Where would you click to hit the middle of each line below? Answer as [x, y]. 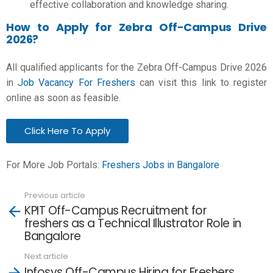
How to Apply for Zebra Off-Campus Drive [136, 27]
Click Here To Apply [67, 131]
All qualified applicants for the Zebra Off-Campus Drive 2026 [136, 67]
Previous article [55, 195]
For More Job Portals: [54, 165]
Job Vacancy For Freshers [76, 82]
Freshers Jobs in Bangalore [161, 165]
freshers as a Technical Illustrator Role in [133, 223]
